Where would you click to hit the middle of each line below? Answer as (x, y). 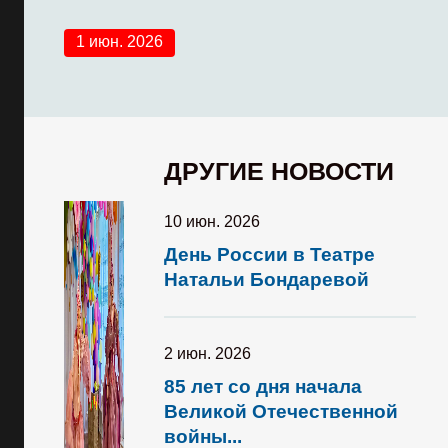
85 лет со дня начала (263, 386)
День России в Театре (269, 254)
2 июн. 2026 (207, 353)
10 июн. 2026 (212, 221)
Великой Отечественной (281, 411)
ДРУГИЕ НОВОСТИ (279, 171)
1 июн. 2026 (119, 41)
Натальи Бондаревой (266, 279)
